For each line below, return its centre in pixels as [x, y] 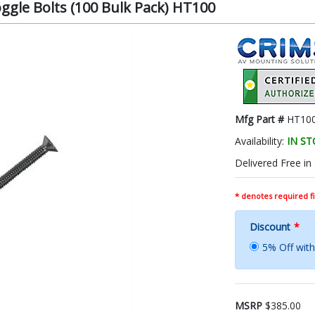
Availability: [261, 141]
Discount [270, 226]
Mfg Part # [261, 119]
